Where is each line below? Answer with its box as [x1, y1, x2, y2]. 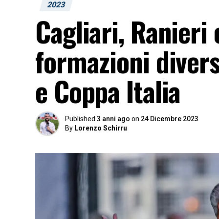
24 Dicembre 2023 [141, 115, 198, 123]
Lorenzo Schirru [74, 124, 127, 132]
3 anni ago [97, 115, 130, 123]
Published [65, 115, 95, 123]
